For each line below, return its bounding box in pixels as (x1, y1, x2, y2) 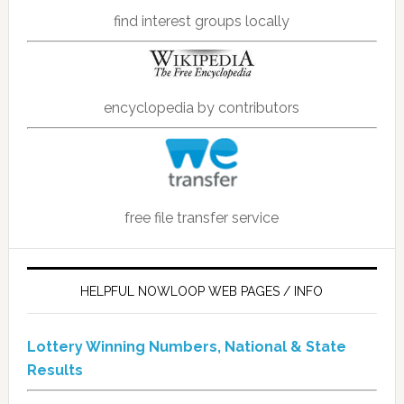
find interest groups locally (114, 13, 290, 31)
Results (26, 362, 83, 380)
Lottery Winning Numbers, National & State (26, 338, 346, 356)
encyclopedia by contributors (104, 99, 300, 117)
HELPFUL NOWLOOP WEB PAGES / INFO (80, 284, 324, 299)
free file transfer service (124, 209, 280, 227)
